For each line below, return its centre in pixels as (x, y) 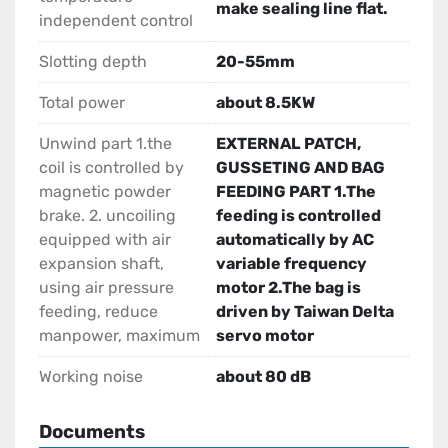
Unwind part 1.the (105, 144)
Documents (92, 432)
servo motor (265, 336)
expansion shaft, (101, 264)
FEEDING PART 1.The (296, 192)
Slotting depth (93, 62)
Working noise (91, 377)
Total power (82, 103)
